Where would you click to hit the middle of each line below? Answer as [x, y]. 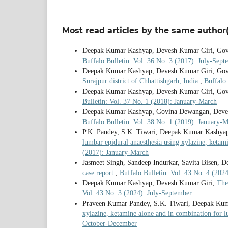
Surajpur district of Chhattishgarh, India [141, 81]
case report [99, 173]
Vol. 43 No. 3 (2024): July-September [137, 193]
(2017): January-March [116, 153]
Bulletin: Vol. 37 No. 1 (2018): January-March [150, 102]
